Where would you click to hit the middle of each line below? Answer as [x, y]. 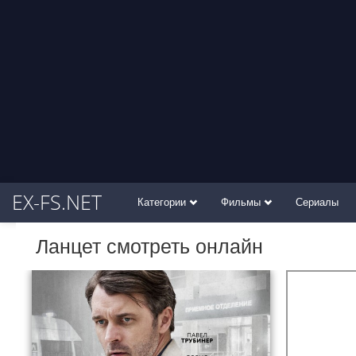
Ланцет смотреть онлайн [149, 246]
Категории [163, 202]
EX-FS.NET [57, 202]
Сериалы [317, 202]
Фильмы [242, 202]
